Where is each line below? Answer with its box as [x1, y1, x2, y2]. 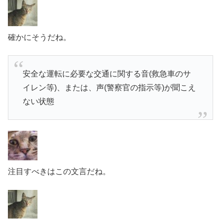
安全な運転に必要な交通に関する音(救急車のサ [22, 69, 191, 78]
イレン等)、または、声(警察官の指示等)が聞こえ [22, 83, 196, 92]
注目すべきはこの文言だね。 [8, 167, 110, 176]
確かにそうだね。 [8, 33, 71, 41]
